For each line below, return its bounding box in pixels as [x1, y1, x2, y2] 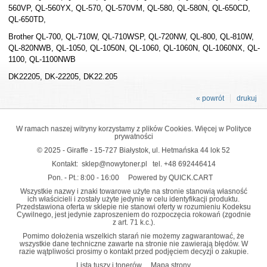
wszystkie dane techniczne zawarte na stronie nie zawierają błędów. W [19, 239, 248, 247]
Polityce [225, 124, 252, 132]
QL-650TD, [8, 14, 46, 24]
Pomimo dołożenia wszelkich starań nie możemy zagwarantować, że [23, 231, 244, 240]
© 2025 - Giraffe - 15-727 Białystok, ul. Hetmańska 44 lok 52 [37, 145, 230, 154]
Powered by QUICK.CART [128, 173, 213, 181]
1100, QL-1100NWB [8, 54, 76, 64]
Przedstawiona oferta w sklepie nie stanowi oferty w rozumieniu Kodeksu [16, 202, 251, 210]
